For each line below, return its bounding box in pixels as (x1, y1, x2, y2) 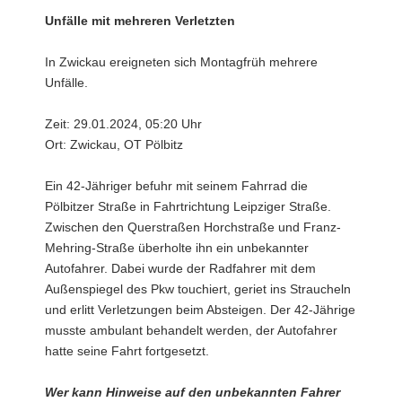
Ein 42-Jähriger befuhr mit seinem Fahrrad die (45, 179, 308, 193)
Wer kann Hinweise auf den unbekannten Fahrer (45, 385, 340, 399)
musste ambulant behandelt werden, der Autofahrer (45, 323, 337, 337)
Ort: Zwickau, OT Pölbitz (45, 137, 183, 152)
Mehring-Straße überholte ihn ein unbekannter (45, 240, 309, 255)
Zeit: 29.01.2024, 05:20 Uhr (45, 117, 202, 131)
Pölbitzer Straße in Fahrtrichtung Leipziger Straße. (45, 199, 331, 214)
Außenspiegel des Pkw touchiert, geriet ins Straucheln (45, 282, 351, 296)
